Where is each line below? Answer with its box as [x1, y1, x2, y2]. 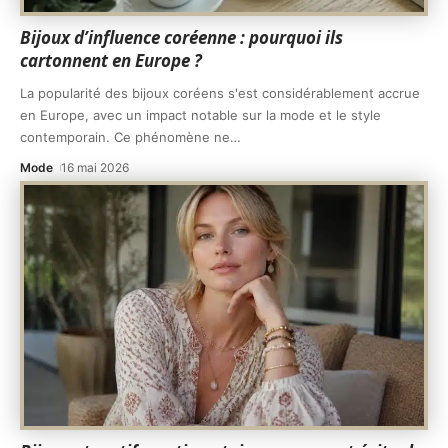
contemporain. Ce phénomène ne [20, 129, 230, 146]
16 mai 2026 [61, 160, 130, 176]
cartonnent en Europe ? [20, 49, 202, 73]
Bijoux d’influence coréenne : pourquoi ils [20, 26, 343, 50]
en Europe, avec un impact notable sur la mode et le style [20, 107, 381, 124]
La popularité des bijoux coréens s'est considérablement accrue [20, 85, 420, 102]
